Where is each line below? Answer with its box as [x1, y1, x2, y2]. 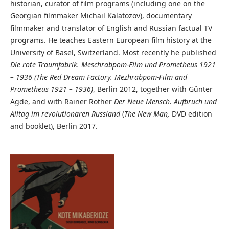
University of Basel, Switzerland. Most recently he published [10, 48, 216, 58]
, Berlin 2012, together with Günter [93, 84, 213, 95]
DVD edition [171, 109, 212, 119]
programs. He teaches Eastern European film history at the [10, 35, 212, 45]
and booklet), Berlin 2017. [10, 121, 98, 131]
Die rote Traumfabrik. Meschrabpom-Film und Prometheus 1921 [10, 60, 216, 70]
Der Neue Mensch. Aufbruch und [113, 97, 217, 107]
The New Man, [124, 109, 172, 119]
